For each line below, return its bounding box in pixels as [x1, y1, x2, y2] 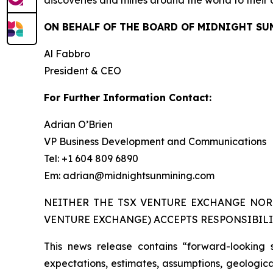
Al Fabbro [44, 48, 90, 60]
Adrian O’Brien [44, 118, 113, 130]
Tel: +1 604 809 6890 [44, 152, 138, 165]
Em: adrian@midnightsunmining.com [44, 169, 214, 182]
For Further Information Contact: [44, 91, 211, 104]
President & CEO [44, 65, 121, 77]
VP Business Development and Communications [44, 135, 266, 147]
